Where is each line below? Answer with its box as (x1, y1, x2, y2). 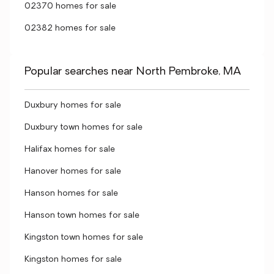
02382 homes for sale (24, 24, 116, 33)
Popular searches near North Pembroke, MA (24, 66, 241, 78)
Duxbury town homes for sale (24, 123, 143, 132)
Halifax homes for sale (24, 145, 115, 154)
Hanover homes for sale (24, 167, 121, 176)
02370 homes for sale (24, 2, 116, 11)
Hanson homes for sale (24, 189, 118, 198)
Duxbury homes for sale (24, 101, 121, 110)
